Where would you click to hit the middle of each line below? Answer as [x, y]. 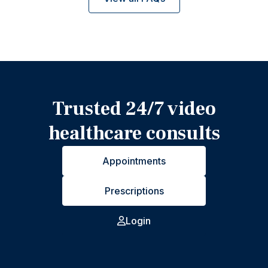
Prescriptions [134, 191]
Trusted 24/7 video [134, 109]
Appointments [134, 161]
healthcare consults [134, 133]
